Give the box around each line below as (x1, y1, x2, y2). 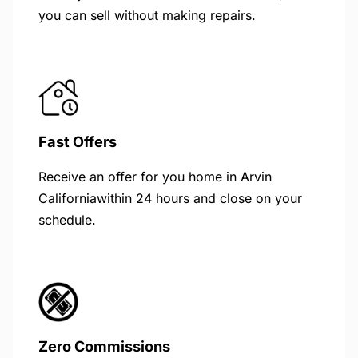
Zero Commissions (38, 336, 170, 355)
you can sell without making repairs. (38, 6, 256, 23)
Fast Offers (38, 132, 117, 150)
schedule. (38, 211, 96, 228)
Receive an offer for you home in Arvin (38, 168, 272, 185)
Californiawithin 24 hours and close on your (38, 189, 302, 206)
